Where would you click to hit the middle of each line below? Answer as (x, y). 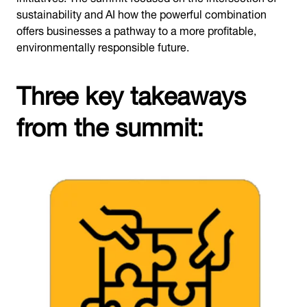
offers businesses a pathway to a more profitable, (136, 29)
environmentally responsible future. (103, 46)
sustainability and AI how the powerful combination (142, 13)
